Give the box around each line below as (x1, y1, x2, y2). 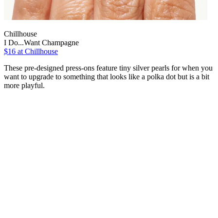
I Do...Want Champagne (4, 38, 79, 47)
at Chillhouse (16, 47, 58, 55)
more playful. (4, 81, 45, 90)
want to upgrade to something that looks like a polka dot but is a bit (4, 72, 209, 81)
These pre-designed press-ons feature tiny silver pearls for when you (4, 63, 213, 72)
